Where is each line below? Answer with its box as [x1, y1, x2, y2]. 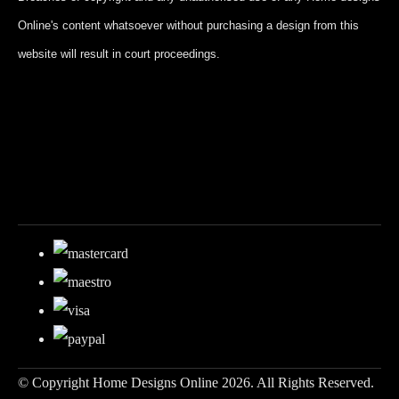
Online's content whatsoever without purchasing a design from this [18, 19, 359, 33]
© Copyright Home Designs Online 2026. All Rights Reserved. [18, 375, 374, 391]
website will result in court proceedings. [18, 47, 220, 61]
